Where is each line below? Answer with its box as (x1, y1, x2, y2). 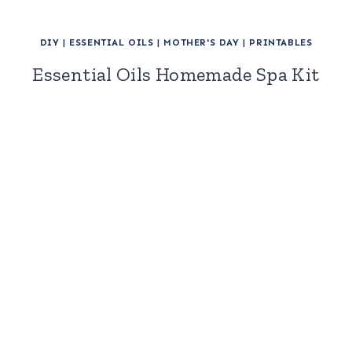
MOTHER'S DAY (163, 36, 240, 48)
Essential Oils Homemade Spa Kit (32, 62, 320, 86)
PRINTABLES (249, 36, 313, 48)
